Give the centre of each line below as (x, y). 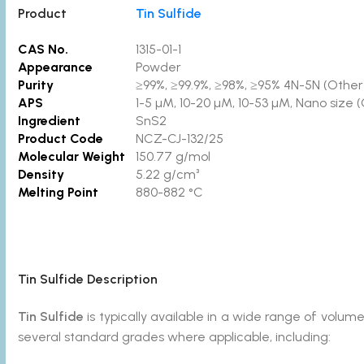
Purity (35, 85)
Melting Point (76, 192)
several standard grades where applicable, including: (174, 337)
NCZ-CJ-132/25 (179, 139)
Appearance (55, 67)
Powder (158, 67)
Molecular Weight (71, 156)
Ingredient (49, 121)
